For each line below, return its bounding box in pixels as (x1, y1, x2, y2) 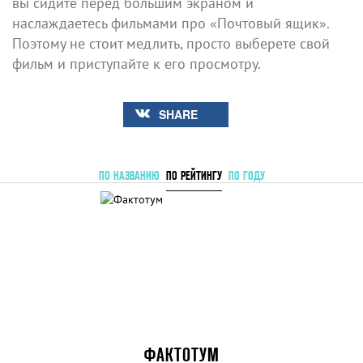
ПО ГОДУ (228, 168, 265, 182)
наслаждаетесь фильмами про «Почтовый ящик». (12, 13, 329, 32)
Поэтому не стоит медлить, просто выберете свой (12, 33, 330, 53)
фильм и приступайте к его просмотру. (12, 53, 261, 73)
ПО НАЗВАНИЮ (98, 168, 160, 182)
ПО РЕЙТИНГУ (165, 168, 222, 182)
